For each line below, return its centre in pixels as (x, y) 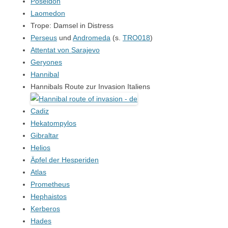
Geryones (46, 62)
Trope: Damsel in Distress (72, 25)
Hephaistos (49, 196)
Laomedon (48, 13)
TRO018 (136, 38)
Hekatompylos (53, 123)
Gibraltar (45, 135)
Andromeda (92, 38)
